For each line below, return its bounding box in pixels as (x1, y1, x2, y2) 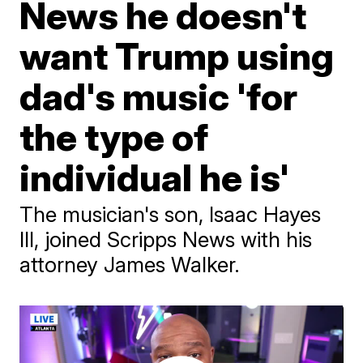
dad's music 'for (19, 74, 298, 119)
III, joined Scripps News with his (19, 227, 313, 252)
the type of (19, 114, 209, 160)
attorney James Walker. (19, 252, 241, 277)
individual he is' (19, 155, 290, 200)
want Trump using (19, 33, 335, 79)
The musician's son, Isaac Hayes (19, 202, 322, 227)
